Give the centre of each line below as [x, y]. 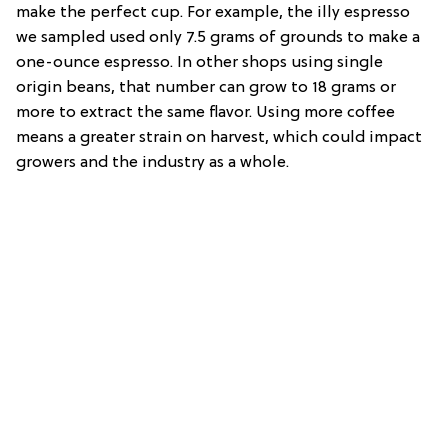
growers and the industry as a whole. [152, 162]
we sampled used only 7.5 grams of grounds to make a [218, 37]
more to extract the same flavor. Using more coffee [205, 112]
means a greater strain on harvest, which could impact [219, 137]
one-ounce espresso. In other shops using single [199, 62]
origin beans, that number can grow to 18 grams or [206, 87]
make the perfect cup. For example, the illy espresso [213, 12]
